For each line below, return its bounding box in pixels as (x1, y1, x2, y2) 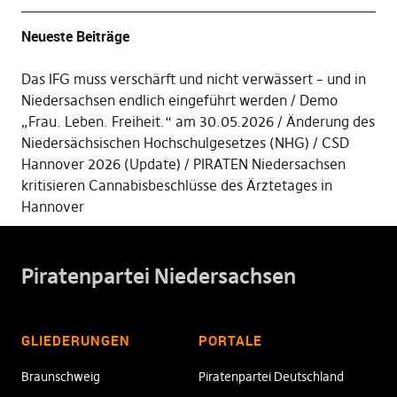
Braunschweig (20, 369, 100, 385)
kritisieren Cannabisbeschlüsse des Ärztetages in (20, 176, 332, 195)
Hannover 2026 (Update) (20, 155, 181, 174)
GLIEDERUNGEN (20, 331, 130, 350)
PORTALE (198, 331, 262, 350)
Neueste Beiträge (20, 27, 129, 47)
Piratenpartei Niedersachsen (20, 263, 296, 290)
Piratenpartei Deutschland (198, 369, 344, 385)
